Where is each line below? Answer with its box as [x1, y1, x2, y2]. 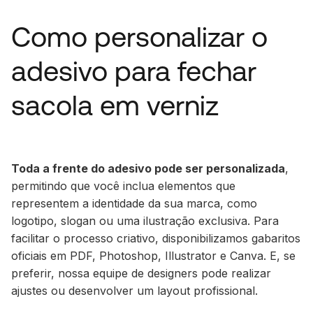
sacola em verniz [11, 89, 219, 121]
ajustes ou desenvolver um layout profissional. [11, 283, 258, 298]
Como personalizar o [11, 20, 268, 52]
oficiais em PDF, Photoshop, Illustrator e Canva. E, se [11, 248, 296, 263]
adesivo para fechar [11, 54, 256, 87]
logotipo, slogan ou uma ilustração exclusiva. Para [11, 213, 279, 228]
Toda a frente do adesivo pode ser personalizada [11, 161, 285, 175]
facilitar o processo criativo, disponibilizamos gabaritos [11, 231, 300, 245]
